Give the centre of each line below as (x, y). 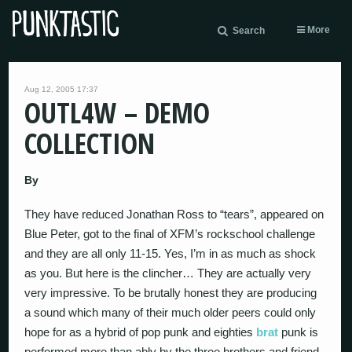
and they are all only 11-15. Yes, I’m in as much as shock (170, 253)
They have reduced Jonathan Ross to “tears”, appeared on (174, 214)
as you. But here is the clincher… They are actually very (168, 273)
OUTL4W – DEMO (117, 113)
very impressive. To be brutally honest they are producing (171, 293)
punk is (299, 332)
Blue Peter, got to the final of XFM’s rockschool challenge (170, 234)
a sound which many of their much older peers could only (170, 312)
